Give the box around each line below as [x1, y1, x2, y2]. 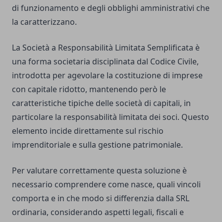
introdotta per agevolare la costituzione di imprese [12, 70, 203, 81]
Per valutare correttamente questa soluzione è [12, 165, 187, 176]
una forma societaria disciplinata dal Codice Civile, [12, 56, 199, 67]
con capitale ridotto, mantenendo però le [12, 84, 166, 95]
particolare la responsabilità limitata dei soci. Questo [12, 111, 209, 123]
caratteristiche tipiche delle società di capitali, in [12, 98, 191, 109]
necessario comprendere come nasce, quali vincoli [12, 179, 201, 190]
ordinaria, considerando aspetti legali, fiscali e [12, 207, 184, 218]
